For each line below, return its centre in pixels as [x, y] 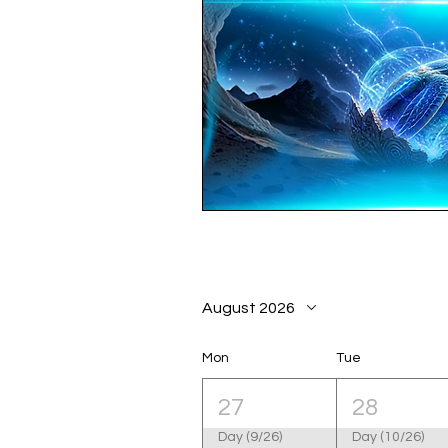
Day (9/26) [250, 436]
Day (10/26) [388, 436]
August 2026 [248, 308]
